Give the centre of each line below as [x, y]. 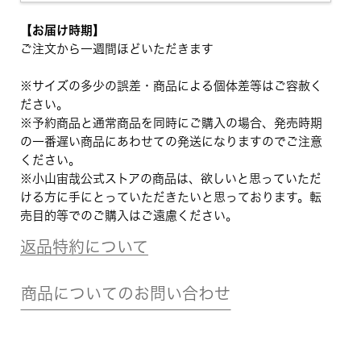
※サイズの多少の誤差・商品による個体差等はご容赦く [171, 86]
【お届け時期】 [62, 31]
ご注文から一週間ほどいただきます [116, 49]
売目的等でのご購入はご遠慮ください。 [129, 216]
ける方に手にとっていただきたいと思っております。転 [170, 197]
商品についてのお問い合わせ [125, 294]
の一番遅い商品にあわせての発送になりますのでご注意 [171, 142]
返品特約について [84, 247]
